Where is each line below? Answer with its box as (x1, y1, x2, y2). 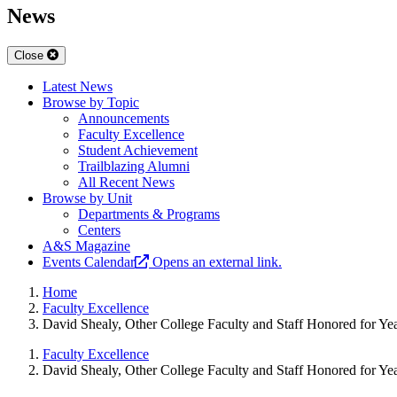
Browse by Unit (43, 191, 132, 206)
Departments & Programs (78, 206, 220, 222)
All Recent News (78, 175, 175, 191)
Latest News (43, 79, 113, 95)
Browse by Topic (43, 95, 139, 111)
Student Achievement (78, 143, 198, 159)
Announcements (78, 111, 169, 127)
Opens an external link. (152, 254, 282, 270)
